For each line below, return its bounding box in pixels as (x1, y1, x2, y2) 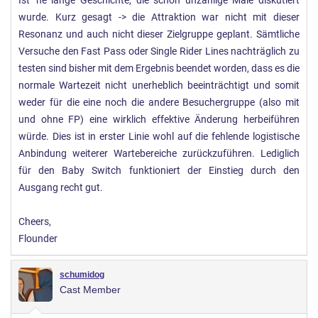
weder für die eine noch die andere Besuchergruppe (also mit (18, 97, 300, 109)
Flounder (18, 233, 57, 246)
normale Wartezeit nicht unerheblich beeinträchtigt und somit (18, 79, 300, 92)
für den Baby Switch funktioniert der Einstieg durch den (18, 165, 300, 177)
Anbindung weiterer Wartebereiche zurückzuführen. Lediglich (18, 148, 300, 160)
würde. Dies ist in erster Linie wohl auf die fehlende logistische (18, 131, 300, 143)
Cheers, (18, 216, 51, 229)
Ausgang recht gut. (18, 182, 103, 194)
